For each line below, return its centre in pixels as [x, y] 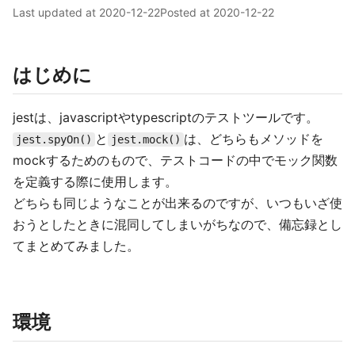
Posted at [187, 12]
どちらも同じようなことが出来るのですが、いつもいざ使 [177, 203]
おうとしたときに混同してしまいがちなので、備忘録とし [177, 224]
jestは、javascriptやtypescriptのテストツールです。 [166, 117]
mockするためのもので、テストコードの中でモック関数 [175, 160]
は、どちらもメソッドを [254, 139]
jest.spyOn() [54, 139]
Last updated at [56, 12]
